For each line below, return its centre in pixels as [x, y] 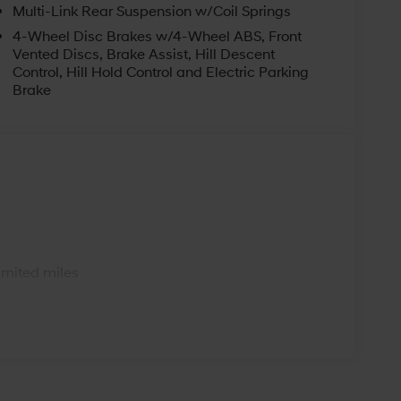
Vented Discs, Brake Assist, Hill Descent [143, 54]
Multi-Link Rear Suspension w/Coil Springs [151, 11]
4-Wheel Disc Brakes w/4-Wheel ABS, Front [157, 36]
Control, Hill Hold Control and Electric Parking [160, 72]
